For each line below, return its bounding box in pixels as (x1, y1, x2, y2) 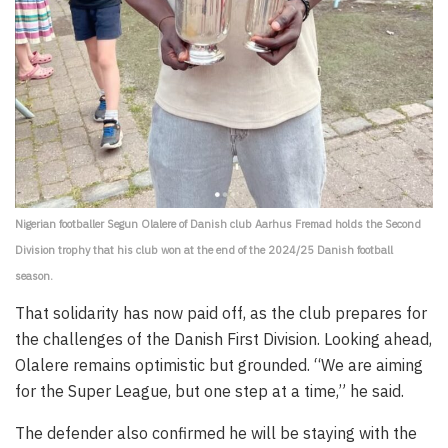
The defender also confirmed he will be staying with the (15, 423, 417, 444)
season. (15, 269, 53, 284)
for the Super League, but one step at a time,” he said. (15, 381, 404, 402)
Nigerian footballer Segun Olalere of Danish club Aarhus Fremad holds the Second (15, 217, 421, 232)
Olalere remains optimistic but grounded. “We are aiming (15, 355, 423, 376)
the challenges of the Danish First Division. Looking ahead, (15, 329, 432, 350)
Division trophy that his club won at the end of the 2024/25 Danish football (15, 243, 393, 258)
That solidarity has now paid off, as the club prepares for (15, 303, 427, 324)
